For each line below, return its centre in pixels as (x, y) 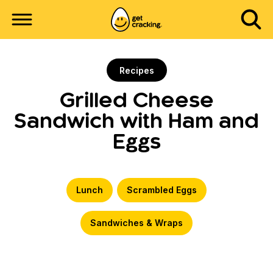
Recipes (136, 70)
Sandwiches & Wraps (136, 222)
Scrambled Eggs (162, 190)
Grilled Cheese (136, 102)
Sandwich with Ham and (136, 122)
